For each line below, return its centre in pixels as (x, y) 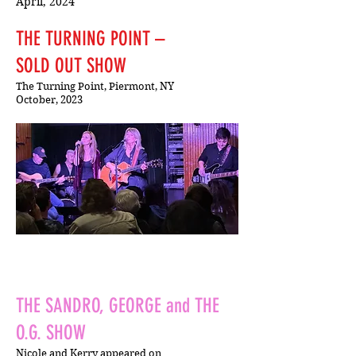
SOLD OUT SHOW (71, 66)
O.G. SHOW (51, 333)
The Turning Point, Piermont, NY (95, 86)
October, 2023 (49, 100)
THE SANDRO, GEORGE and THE (118, 306)
